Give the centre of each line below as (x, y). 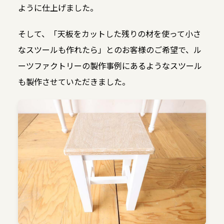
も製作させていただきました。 (74, 82)
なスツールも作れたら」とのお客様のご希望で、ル (109, 50)
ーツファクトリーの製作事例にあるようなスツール (110, 66)
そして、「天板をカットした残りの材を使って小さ (109, 34)
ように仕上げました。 (58, 8)
